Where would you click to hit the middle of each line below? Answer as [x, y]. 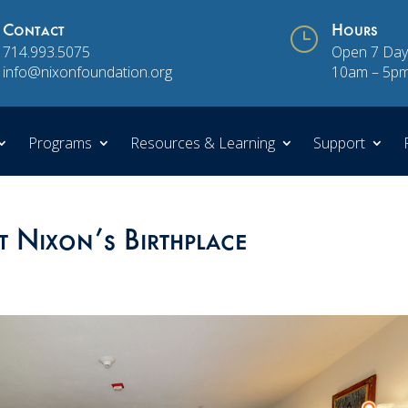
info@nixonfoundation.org [87, 72]
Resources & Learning [203, 143]
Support [339, 143]
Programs [60, 143]
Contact [33, 33]
